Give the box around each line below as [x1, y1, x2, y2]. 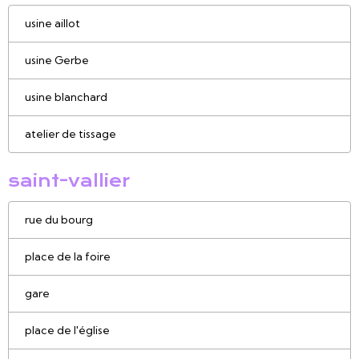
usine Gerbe [25, 53, 89, 68]
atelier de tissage [25, 127, 116, 142]
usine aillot [25, 16, 80, 31]
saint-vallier [8, 171, 130, 192]
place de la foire [25, 249, 111, 264]
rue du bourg [25, 212, 93, 228]
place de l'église [25, 323, 110, 338]
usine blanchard [25, 90, 107, 105]
